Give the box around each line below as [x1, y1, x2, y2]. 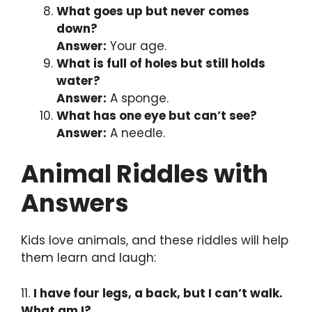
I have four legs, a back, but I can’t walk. [33, 284, 283, 302]
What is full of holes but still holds [56, 54, 265, 72]
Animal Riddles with [21, 157, 268, 192]
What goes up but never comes [56, 2, 249, 19]
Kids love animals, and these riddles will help [21, 232, 288, 249]
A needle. [107, 124, 165, 141]
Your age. [107, 37, 166, 54]
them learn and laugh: [21, 249, 156, 267]
